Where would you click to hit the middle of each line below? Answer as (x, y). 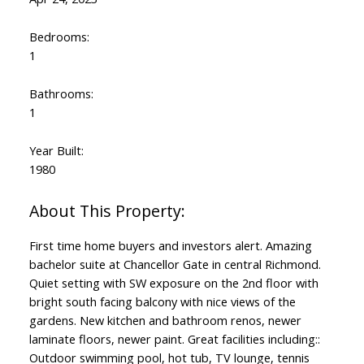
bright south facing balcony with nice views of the (162, 302)
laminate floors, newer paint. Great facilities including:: (174, 339)
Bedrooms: (59, 37)
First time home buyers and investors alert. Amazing (170, 246)
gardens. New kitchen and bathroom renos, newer (165, 321)
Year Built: (56, 151)
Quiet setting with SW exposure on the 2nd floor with (173, 283)
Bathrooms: (61, 94)
